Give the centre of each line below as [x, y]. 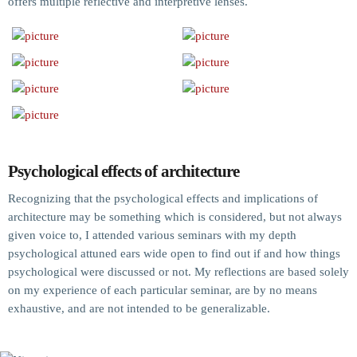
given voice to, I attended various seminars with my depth [152, 235]
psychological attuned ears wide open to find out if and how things [174, 253]
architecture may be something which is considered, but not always [175, 216]
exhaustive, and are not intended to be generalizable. [139, 308]
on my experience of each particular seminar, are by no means [163, 290]
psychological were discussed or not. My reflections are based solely [178, 271]
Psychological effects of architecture [124, 171]
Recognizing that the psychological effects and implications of [163, 198]
